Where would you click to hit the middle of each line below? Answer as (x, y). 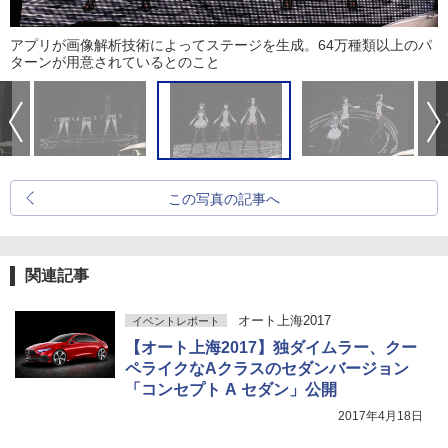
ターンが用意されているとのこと (115, 62)
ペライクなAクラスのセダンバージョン (267, 369)
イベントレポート (176, 321)
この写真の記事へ (224, 199)
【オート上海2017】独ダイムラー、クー (271, 348)
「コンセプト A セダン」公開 (231, 390)
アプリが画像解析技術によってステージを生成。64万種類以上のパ (221, 45)
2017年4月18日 (380, 416)
